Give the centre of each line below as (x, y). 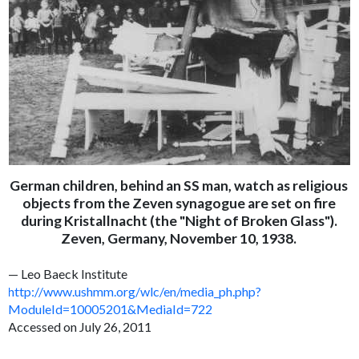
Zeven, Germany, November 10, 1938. (179, 239)
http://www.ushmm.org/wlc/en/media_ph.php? (135, 292)
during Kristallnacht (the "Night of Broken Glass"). (179, 221)
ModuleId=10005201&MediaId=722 (111, 309)
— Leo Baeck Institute (68, 274)
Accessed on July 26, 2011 (80, 327)
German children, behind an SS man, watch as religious (179, 186)
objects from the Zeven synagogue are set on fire (179, 204)
